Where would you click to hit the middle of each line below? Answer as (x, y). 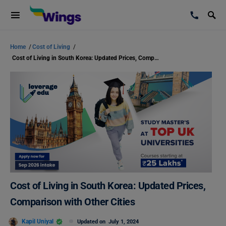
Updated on (93, 222)
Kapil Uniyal (38, 221)
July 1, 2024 (124, 222)
